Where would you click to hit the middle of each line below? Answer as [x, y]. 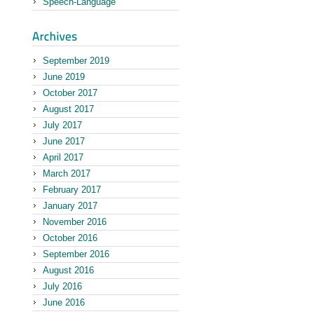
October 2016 [70, 238]
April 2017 [63, 157]
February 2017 [72, 190]
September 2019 [76, 61]
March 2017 [67, 173]
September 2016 [76, 254]
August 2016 [68, 270]
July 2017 [62, 125]
